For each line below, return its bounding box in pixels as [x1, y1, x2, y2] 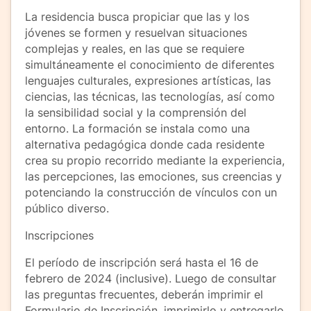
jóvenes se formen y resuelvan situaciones [25, 25, 247, 40]
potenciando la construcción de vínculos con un [25, 185, 277, 199]
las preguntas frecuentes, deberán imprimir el [25, 287, 263, 301]
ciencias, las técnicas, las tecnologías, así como [25, 89, 275, 103]
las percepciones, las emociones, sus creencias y [25, 169, 282, 183]
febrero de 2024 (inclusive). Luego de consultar [25, 271, 276, 285]
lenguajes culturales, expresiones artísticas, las [25, 73, 271, 87]
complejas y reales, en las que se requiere [25, 41, 244, 56]
